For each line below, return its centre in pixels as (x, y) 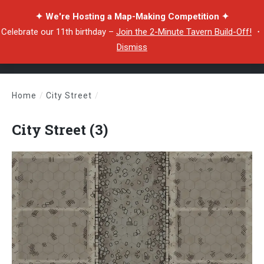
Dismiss (132, 47)
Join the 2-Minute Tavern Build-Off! (184, 32)
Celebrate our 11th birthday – (59, 32)
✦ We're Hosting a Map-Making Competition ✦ (132, 16)
